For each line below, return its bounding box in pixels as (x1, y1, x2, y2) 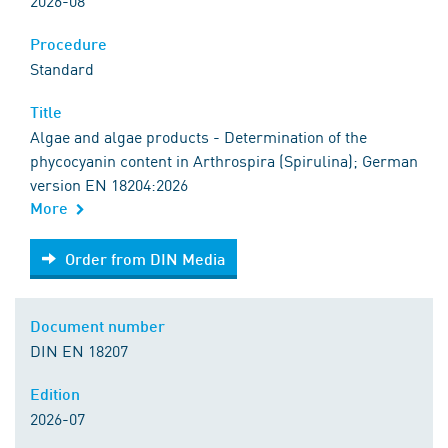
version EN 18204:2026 (30, 173, 188, 195)
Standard (30, 57, 94, 79)
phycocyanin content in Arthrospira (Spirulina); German (30, 149, 418, 171)
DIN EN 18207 (30, 339, 128, 361)
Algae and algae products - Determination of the (30, 125, 367, 147)
